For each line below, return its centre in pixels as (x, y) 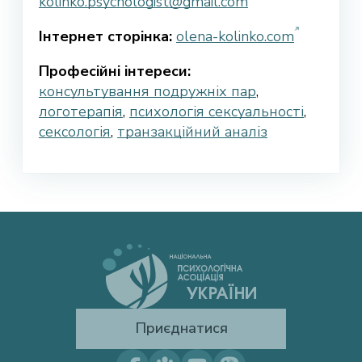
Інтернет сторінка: (105, 37)
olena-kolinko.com (235, 37)
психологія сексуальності (217, 112)
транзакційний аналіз (192, 132)
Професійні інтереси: (115, 72)
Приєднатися (181, 328)
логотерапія (81, 112)
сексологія (75, 132)
